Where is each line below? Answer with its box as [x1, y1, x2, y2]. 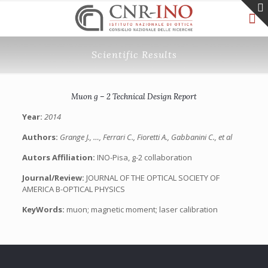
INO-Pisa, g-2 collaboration [96, 152, 192, 163]
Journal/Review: [22, 172, 86, 183]
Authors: [22, 132, 60, 142]
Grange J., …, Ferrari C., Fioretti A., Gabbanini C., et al [59, 132, 232, 142]
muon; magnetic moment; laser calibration [64, 204, 218, 215]
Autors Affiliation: [22, 152, 97, 163]
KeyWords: [22, 204, 65, 215]
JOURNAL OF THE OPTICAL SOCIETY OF [86, 172, 220, 183]
